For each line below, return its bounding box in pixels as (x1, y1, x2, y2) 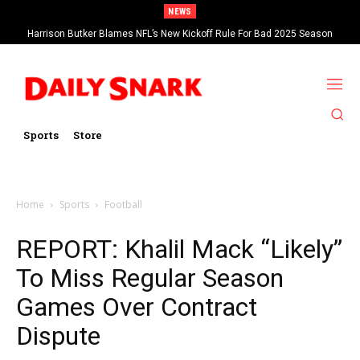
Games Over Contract (16, 291, 257, 322)
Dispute (16, 320, 100, 351)
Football (104, 197, 142, 211)
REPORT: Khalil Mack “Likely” (16, 233, 342, 264)
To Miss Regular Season (16, 262, 284, 293)
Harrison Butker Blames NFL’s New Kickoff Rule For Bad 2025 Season (27, 28, 333, 39)
